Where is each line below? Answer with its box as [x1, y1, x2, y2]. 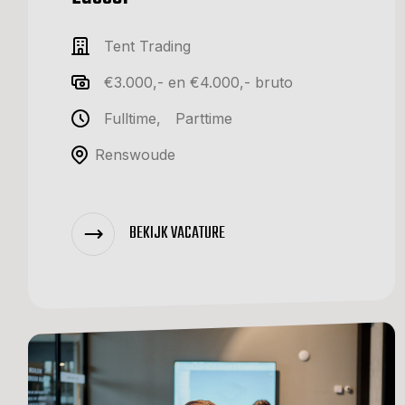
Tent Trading [104, 37, 191, 56]
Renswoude [95, 146, 175, 165]
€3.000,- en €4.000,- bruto [104, 73, 293, 92]
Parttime [175, 109, 232, 128]
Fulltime [104, 109, 156, 128]
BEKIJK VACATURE [129, 220, 225, 247]
